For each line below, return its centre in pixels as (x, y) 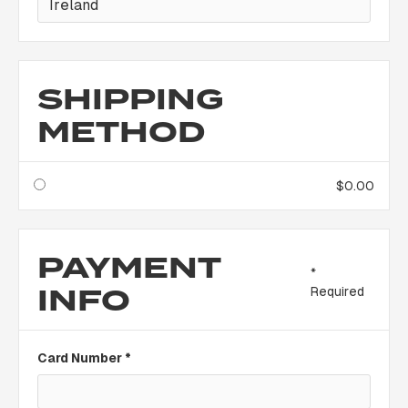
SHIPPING (131, 99)
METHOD (122, 132)
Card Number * (84, 358)
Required (337, 291)
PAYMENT (129, 268)
